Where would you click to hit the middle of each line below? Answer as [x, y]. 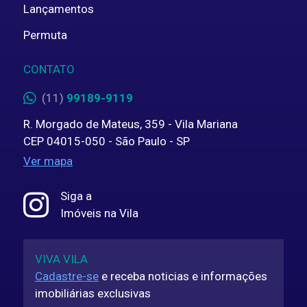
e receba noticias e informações [183, 277]
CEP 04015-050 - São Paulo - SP [107, 141]
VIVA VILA [61, 259]
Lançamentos [59, 9]
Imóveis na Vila [99, 213]
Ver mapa [48, 161]
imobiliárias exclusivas [93, 294]
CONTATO [49, 70]
